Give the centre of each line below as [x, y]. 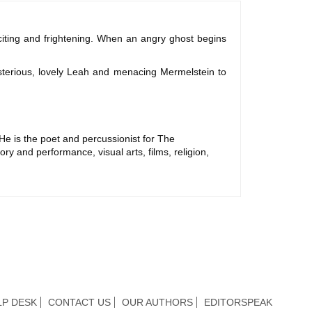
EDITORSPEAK [238, 303]
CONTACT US [79, 303]
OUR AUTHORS [157, 303]
